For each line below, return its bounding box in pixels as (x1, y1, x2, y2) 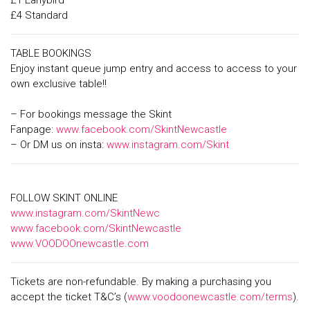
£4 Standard (10, 9, 73, 22)
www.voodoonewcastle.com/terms (127, 291, 293, 304)
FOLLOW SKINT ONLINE (10, 192, 123, 205)
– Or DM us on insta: (10, 138, 107, 152)
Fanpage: (10, 123, 56, 136)
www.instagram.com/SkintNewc (10, 207, 160, 220)
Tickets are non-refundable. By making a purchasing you (10, 275, 271, 289)
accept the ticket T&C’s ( (10, 291, 127, 304)
